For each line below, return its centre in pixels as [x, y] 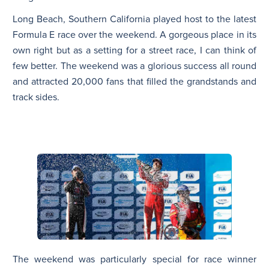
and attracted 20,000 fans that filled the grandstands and [134, 81]
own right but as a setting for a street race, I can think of [134, 50]
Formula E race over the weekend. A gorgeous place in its [134, 35]
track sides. [36, 97]
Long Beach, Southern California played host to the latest [134, 19]
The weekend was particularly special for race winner [134, 259]
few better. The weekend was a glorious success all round [134, 66]
